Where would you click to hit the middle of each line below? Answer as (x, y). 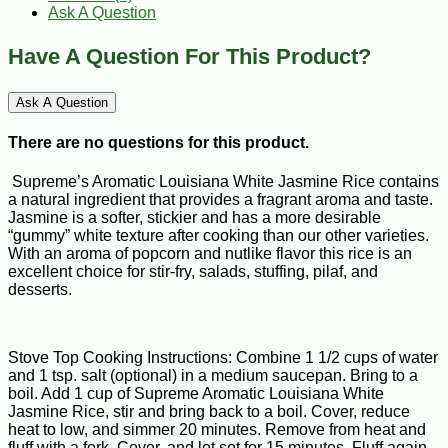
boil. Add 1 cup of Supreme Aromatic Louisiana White (196, 394)
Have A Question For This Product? (189, 56)
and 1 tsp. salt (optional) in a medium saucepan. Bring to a (213, 376)
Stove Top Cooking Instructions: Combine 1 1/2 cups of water (223, 358)
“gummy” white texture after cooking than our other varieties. (218, 236)
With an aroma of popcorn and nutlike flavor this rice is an (210, 254)
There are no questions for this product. (158, 143)
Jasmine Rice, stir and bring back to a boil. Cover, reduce (209, 412)
